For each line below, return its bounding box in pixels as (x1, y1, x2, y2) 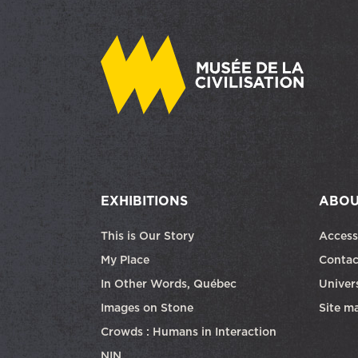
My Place (101, 251, 149, 268)
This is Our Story (101, 227, 194, 244)
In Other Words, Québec (101, 275, 237, 292)
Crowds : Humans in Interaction (101, 323, 276, 340)
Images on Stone (101, 299, 197, 316)
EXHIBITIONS (101, 191, 188, 209)
